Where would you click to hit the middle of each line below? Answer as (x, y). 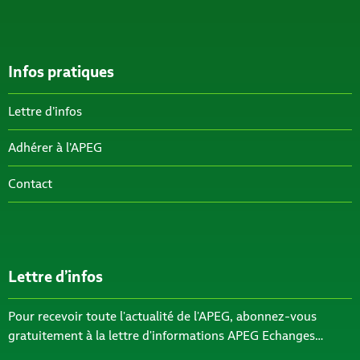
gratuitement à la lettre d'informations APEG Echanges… (166, 335)
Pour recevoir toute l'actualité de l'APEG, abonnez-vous (162, 316)
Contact (30, 183)
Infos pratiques (61, 71)
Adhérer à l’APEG (55, 147)
